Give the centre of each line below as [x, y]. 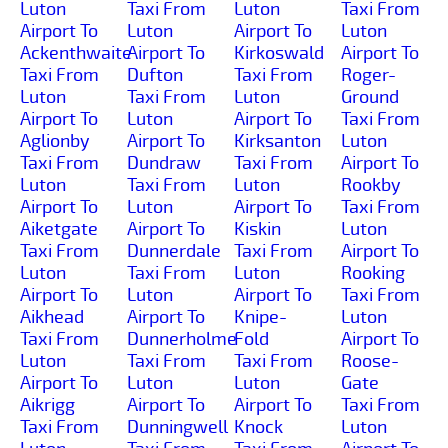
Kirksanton [277, 140]
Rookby [371, 184]
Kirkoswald [279, 52]
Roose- [370, 360]
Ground [370, 96]
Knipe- [260, 316]
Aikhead [52, 316]
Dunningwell [177, 426]
